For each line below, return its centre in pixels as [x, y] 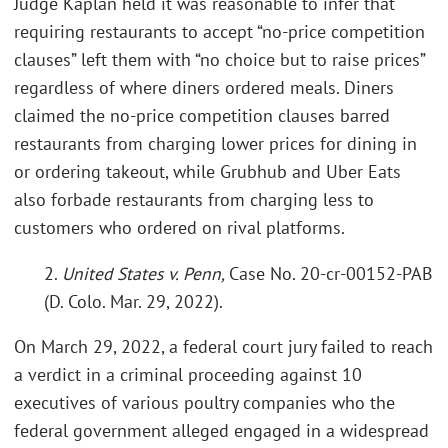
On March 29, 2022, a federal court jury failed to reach [223, 346]
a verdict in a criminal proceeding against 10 [188, 374]
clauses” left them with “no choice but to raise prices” [219, 59]
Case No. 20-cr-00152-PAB [331, 273]
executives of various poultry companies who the [204, 402]
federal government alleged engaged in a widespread [221, 430]
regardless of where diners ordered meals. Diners [204, 87]
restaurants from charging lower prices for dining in [215, 143]
